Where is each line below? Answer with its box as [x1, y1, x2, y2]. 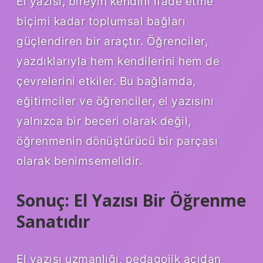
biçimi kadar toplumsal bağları [16, 14, 186, 29]
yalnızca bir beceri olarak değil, [16, 114, 191, 129]
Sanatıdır [16, 210, 90, 233]
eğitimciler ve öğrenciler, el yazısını [16, 94, 214, 109]
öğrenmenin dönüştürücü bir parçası [16, 134, 218, 149]
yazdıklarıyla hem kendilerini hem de [16, 54, 220, 69]
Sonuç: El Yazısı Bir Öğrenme [16, 189, 246, 212]
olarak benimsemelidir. [16, 154, 142, 168]
